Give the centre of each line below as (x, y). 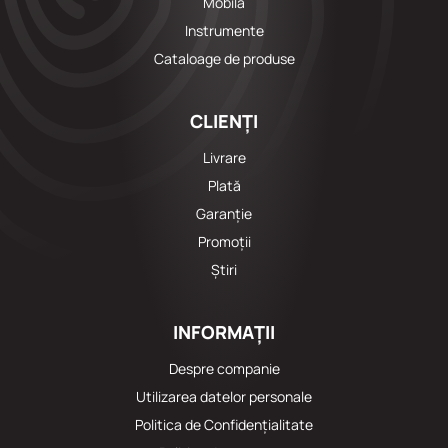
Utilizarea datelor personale (224, 397)
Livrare (224, 158)
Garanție (224, 214)
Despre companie (224, 369)
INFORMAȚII (224, 332)
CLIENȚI (224, 121)
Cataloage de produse (224, 59)
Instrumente (224, 31)
